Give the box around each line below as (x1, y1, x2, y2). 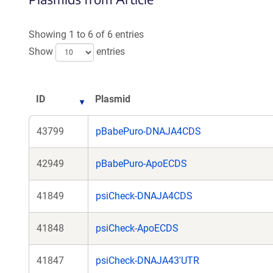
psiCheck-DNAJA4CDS (96, 190, 193, 202)
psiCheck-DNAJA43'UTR (96, 255, 199, 266)
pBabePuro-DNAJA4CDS (96, 126, 201, 137)
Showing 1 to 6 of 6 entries (29, 29, 144, 40)
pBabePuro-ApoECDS (96, 158, 187, 169)
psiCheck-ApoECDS (96, 222, 179, 234)
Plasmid (95, 93, 130, 105)
